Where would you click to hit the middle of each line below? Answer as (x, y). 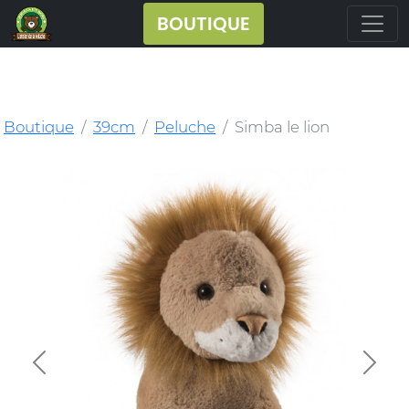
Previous (69, 372)
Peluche (185, 126)
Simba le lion (282, 126)
